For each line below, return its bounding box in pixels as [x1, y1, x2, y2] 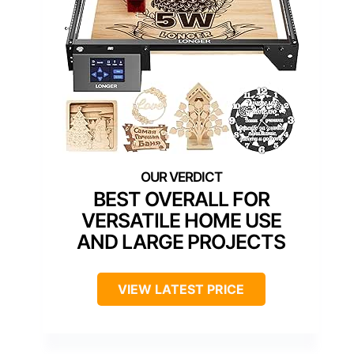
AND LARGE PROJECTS [77, 229, 285, 254]
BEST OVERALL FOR [92, 186, 269, 211]
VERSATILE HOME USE [81, 208, 281, 232]
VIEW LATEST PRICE [118, 281, 244, 297]
